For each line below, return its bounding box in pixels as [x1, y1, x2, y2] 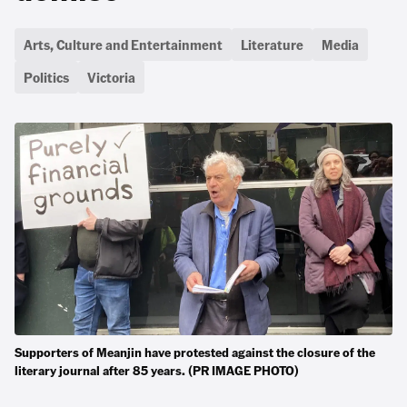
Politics [24, 67, 69, 86]
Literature [241, 35, 303, 54]
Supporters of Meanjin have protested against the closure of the [15, 343, 375, 360]
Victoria [87, 67, 135, 86]
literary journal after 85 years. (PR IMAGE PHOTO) [15, 362, 299, 378]
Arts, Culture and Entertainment [24, 35, 223, 54]
